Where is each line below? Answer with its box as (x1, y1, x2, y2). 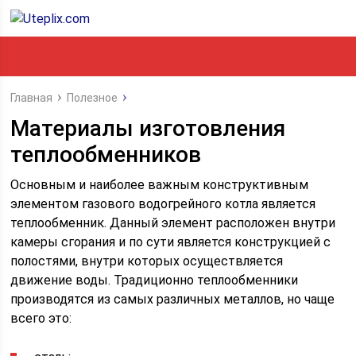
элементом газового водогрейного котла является (10, 196, 316, 211)
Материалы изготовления (10, 115, 286, 141)
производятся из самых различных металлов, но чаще (10, 292, 335, 307)
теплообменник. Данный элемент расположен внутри (10, 215, 336, 230)
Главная (10, 91, 53, 104)
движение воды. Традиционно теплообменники (10, 273, 299, 288)
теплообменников (10, 141, 202, 168)
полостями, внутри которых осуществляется (10, 253, 284, 269)
